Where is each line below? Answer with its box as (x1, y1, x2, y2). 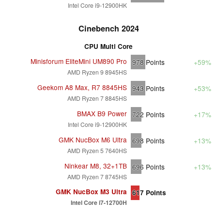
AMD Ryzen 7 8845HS (67, 93, 127, 102)
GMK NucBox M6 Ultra (59, 134, 127, 144)
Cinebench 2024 (78, 22, 139, 34)
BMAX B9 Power (77, 108, 127, 118)
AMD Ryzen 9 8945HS (67, 67, 127, 76)
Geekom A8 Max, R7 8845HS (37, 82, 127, 92)
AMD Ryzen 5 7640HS (67, 146, 127, 155)
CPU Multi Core (84, 41, 133, 51)
